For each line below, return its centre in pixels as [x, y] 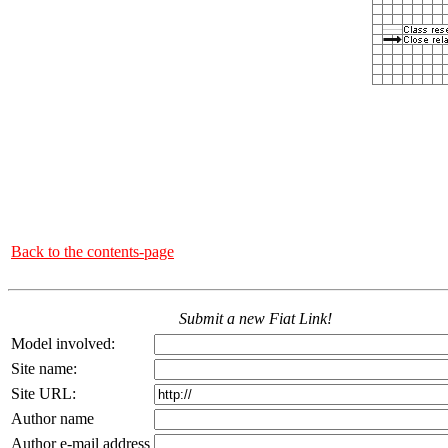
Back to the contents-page [92, 251]
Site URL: [43, 393]
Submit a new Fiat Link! [255, 318]
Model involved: [63, 343]
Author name [52, 418]
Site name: [44, 368]
